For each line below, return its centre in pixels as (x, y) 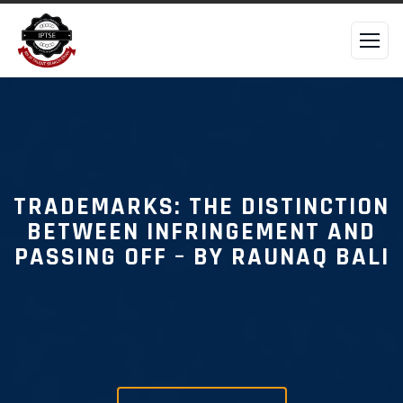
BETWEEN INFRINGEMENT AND (201, 232)
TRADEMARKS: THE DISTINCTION (201, 207)
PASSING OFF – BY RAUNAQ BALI (201, 257)
